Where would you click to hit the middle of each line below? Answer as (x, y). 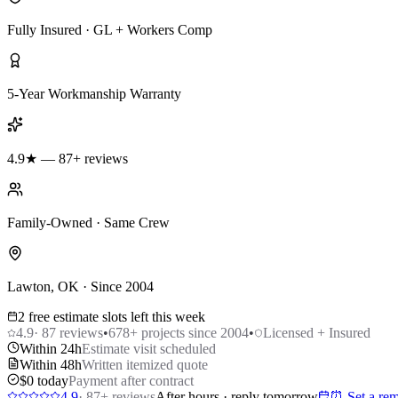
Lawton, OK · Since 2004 (80, 286)
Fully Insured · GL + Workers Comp (110, 29)
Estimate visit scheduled (149, 348)
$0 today (44, 380)
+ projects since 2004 (189, 332)
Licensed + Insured (317, 332)
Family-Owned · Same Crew (88, 222)
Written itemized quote (145, 364)
